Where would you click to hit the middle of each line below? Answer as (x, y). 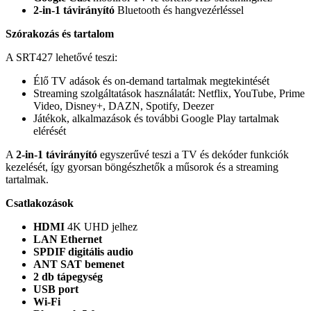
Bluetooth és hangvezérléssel (179, 10)
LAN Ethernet (68, 239)
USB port (56, 289)
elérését (50, 131)
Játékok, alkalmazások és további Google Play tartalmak (156, 118)
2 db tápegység (68, 276)
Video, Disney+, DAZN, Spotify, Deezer (124, 106)
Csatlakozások (40, 203)
